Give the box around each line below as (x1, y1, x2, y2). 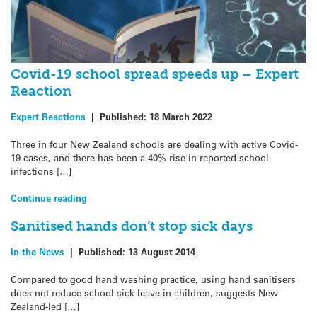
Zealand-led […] (11, 299, 79, 312)
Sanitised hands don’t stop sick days (11, 217, 253, 234)
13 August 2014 (128, 246, 195, 258)
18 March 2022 (149, 110, 212, 123)
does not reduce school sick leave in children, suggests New (11, 286, 278, 299)
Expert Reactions (11, 110, 86, 123)
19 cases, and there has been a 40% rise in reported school (11, 151, 269, 163)
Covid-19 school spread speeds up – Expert (11, 66, 299, 83)
